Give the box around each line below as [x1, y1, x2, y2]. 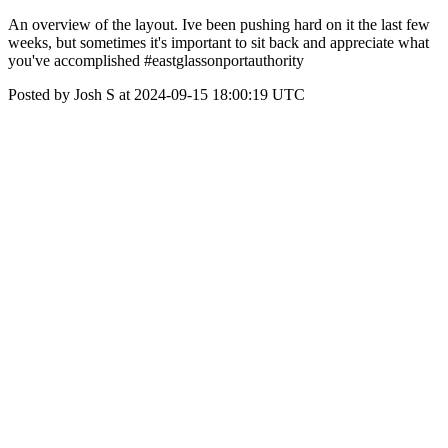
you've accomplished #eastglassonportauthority [8, 52, 304, 69]
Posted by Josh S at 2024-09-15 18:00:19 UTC [8, 86, 305, 103]
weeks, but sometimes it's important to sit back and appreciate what [8, 34, 429, 51]
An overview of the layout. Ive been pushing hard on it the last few [8, 16, 430, 33]
